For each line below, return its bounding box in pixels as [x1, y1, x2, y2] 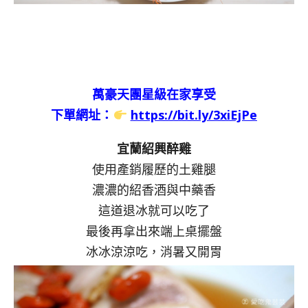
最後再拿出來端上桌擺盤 [86, 222, 222, 239]
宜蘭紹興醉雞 [117, 140, 191, 157]
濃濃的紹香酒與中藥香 [92, 181, 216, 198]
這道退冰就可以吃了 [98, 201, 210, 219]
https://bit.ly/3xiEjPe [130, 106, 257, 123]
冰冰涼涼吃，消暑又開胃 [86, 243, 222, 260]
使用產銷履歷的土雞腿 [92, 160, 216, 177]
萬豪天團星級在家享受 [92, 85, 216, 102]
